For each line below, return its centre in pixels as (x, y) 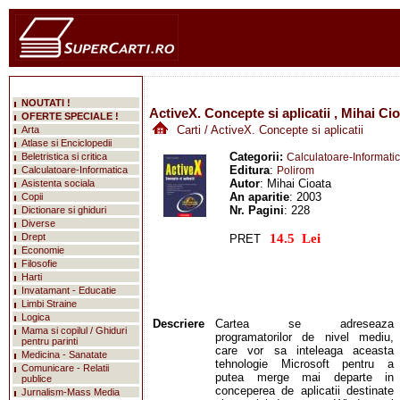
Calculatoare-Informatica (75, 170)
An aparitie (259, 197)
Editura (250, 170)
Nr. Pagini (257, 210)
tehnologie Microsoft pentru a (304, 364)
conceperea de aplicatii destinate (304, 391)
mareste (185, 223)
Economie (43, 250)
